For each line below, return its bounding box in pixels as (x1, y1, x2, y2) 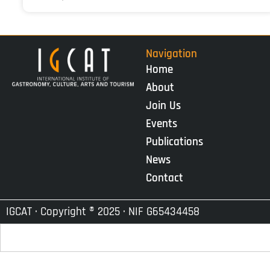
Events (145, 116, 177, 131)
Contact (145, 171, 183, 186)
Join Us (145, 98, 181, 113)
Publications (145, 134, 203, 149)
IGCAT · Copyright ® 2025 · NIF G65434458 (6, 204, 199, 219)
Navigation (145, 46, 197, 61)
